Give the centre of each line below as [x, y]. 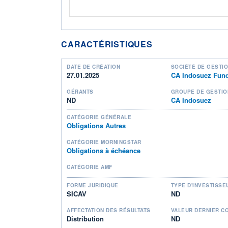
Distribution [85, 218]
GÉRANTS [80, 91]
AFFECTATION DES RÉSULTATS [109, 210]
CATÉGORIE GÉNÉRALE [99, 117]
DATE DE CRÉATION [93, 66]
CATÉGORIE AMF [90, 167]
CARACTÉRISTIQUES [107, 44]
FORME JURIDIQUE [93, 185]
